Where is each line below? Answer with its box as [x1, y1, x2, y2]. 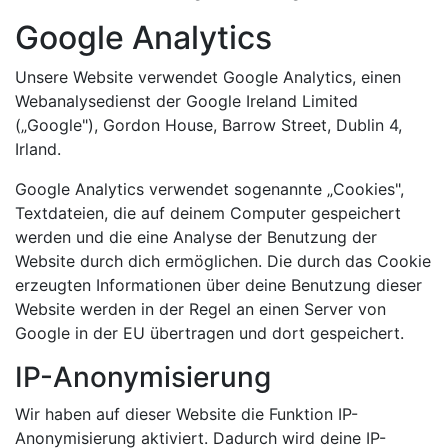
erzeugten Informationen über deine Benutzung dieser [15, 275, 422, 295]
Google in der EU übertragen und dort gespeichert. [15, 323, 404, 343]
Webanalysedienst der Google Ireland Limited [15, 91, 358, 111]
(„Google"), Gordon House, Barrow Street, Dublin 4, [15, 115, 402, 135]
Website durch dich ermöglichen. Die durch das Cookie [15, 251, 431, 271]
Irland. [15, 139, 61, 159]
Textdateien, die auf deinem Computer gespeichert [15, 203, 401, 223]
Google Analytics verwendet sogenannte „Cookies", [15, 179, 404, 199]
